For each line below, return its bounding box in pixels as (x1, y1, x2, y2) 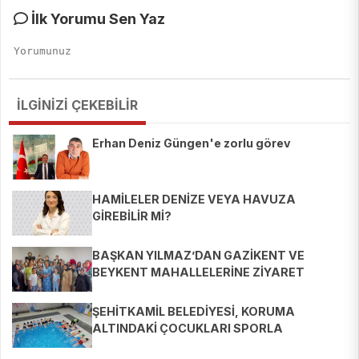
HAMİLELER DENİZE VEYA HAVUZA (92, 192, 296, 207)
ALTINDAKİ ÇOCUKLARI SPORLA (92, 321, 283, 336)
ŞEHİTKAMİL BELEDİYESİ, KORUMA (92, 305, 295, 319)
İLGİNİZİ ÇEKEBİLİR (17, 97, 138, 114)
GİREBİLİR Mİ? (92, 209, 171, 224)
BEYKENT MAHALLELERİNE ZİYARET (92, 265, 305, 280)
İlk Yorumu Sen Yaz (28, 10, 165, 28)
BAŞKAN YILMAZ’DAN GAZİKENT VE (92, 248, 305, 263)
